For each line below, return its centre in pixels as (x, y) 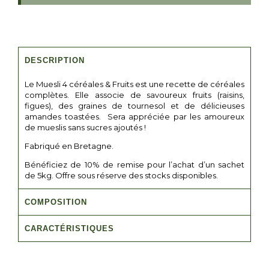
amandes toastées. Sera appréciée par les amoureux (134, 117)
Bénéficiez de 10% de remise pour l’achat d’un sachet (134, 165)
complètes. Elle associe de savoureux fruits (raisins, (134, 95)
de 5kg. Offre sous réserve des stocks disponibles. (121, 176)
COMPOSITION (56, 202)
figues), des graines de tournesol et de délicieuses (134, 106)
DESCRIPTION (55, 61)
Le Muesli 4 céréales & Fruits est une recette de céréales (134, 84)
